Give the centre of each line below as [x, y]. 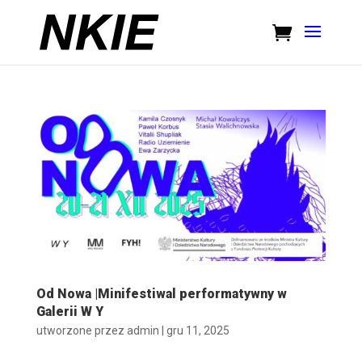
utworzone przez [81, 331]
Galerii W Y [69, 312]
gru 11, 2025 [198, 331]
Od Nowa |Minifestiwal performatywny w [161, 294]
